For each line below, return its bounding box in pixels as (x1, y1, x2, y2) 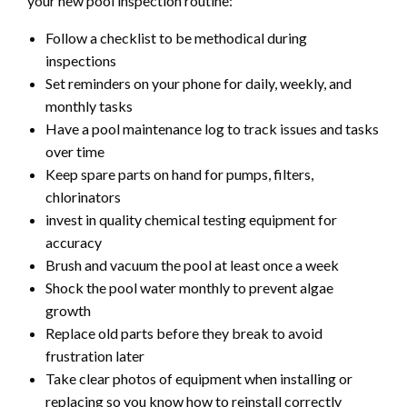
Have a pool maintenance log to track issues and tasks (45, 120, 379, 138)
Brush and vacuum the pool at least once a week (45, 256, 339, 274)
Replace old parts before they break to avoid (45, 324, 323, 342)
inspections (45, 52, 116, 70)
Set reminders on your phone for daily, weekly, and (45, 74, 352, 93)
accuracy (45, 233, 102, 252)
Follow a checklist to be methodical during (45, 29, 307, 47)
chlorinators (45, 188, 121, 206)
